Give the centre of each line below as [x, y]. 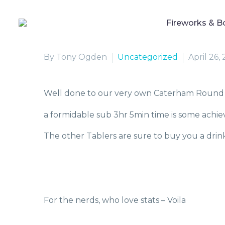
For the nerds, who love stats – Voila [115, 200]
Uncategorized [148, 57]
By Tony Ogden [75, 57]
